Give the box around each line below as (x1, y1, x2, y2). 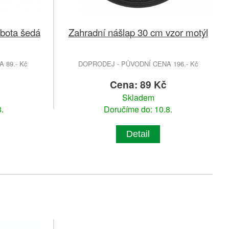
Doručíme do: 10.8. (104, 103, 172, 115)
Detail (126, 128, 150, 139)
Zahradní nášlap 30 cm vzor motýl (68, 25, 208, 39)
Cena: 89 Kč (109, 77, 167, 91)
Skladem (122, 91, 154, 103)
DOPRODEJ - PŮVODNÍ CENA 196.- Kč (78, 58, 198, 68)
